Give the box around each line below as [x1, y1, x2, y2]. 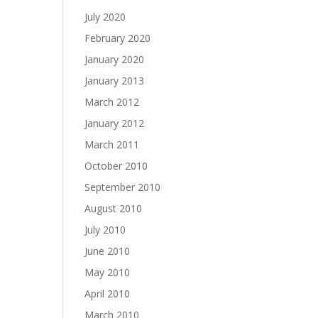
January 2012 [84, 116, 145, 130]
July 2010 [84, 223, 126, 236]
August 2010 [84, 202, 143, 215]
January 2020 [84, 53, 145, 66]
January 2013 [84, 74, 145, 87]
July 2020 [84, 10, 126, 23]
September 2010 [84, 180, 161, 194]
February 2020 [84, 31, 151, 45]
